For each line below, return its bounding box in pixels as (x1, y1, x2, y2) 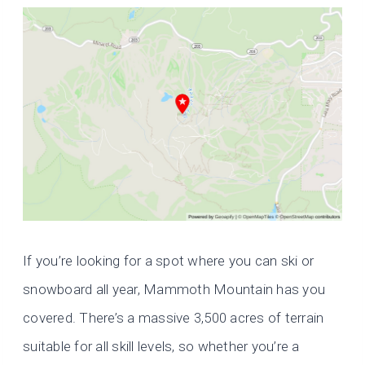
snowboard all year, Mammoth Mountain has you (23, 280, 326, 297)
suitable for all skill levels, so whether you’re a (23, 337, 300, 354)
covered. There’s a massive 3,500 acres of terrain (23, 309, 324, 326)
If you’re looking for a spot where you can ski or (23, 252, 314, 269)
